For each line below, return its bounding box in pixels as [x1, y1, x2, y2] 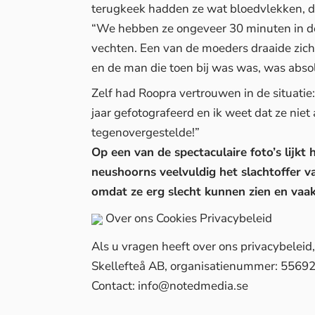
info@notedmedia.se [138, 278, 248, 295]
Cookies [156, 210, 197, 227]
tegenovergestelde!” [91, 124, 200, 141]
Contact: [91, 278, 138, 295]
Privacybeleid [200, 210, 272, 227]
